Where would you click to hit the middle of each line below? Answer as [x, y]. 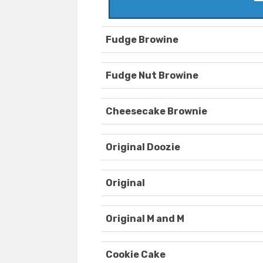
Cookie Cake [136, 255]
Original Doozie [143, 147]
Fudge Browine [142, 40]
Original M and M [145, 219]
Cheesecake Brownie [156, 112]
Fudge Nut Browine [152, 76]
